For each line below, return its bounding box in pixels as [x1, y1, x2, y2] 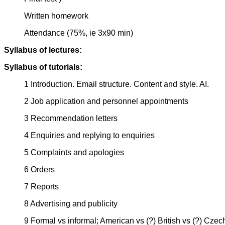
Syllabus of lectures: [4, 46, 82, 55]
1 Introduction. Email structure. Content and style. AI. [24, 80, 209, 89]
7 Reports [24, 182, 59, 191]
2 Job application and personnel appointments [24, 97, 188, 106]
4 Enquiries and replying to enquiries [24, 131, 155, 140]
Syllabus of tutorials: [4, 63, 82, 72]
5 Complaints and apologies [24, 148, 124, 157]
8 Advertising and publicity [24, 199, 118, 208]
